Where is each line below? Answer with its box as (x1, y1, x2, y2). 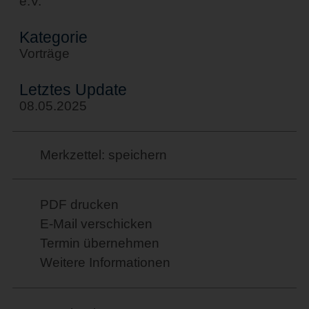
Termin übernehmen (39, 235, 159, 250)
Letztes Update (19, 80, 127, 99)
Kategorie (19, 28, 88, 46)
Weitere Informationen (39, 255, 170, 270)
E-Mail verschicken (39, 216, 152, 231)
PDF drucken (39, 197, 119, 212)
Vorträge (19, 46, 70, 61)
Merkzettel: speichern (39, 147, 167, 162)
